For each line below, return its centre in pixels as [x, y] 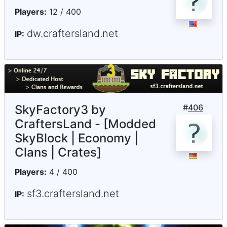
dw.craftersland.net [72, 34]
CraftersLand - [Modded [85, 124]
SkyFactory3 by [60, 109]
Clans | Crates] [58, 152]
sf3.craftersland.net [73, 193]
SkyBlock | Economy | [77, 138]
